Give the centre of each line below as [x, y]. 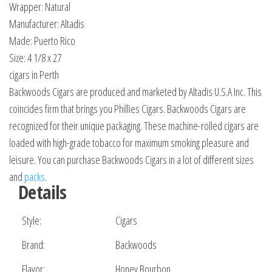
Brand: [33, 245]
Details [42, 192]
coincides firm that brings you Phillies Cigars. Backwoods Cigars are [127, 109]
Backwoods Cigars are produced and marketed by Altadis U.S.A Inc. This [135, 92]
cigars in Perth [34, 75]
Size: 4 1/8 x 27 [35, 58]
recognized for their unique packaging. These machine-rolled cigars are [134, 126]
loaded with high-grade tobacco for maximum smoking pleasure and [129, 143]
